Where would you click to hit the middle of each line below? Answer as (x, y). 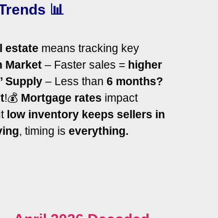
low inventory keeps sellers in (86, 114)
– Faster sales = (85, 64)
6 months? (135, 81)
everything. (100, 131)
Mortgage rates (61, 98)
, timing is (44, 131)
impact (120, 98)
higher (145, 64)
